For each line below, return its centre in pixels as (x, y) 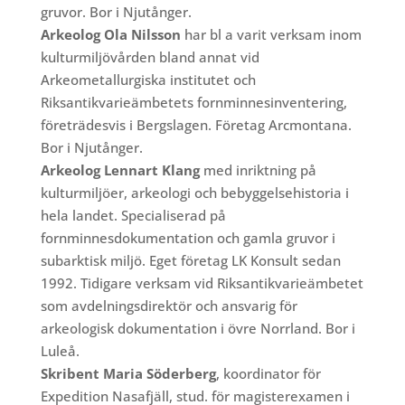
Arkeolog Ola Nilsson (110, 35)
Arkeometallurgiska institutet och (148, 80)
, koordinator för (268, 374)
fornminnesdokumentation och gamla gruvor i (188, 238)
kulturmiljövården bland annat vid (150, 57)
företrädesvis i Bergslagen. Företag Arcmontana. (196, 125)
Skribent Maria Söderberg (128, 374)
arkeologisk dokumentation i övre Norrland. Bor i (198, 329)
